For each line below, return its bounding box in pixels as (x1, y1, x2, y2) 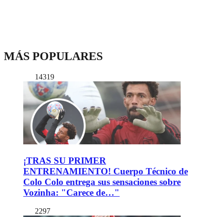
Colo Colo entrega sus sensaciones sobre (23, 176, 181, 187)
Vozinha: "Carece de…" (23, 187, 120, 198)
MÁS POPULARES (4, 50, 103, 63)
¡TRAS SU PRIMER (23, 155, 106, 166)
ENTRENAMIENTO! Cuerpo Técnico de (23, 166, 188, 176)
